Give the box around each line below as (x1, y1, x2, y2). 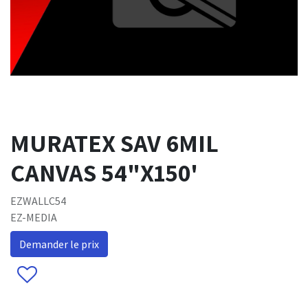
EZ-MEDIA (10, 210, 57, 225)
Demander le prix (19, 237, 99, 252)
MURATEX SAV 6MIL (10, 126, 219, 159)
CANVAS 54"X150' (10, 156, 198, 189)
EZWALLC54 (10, 194, 66, 208)
